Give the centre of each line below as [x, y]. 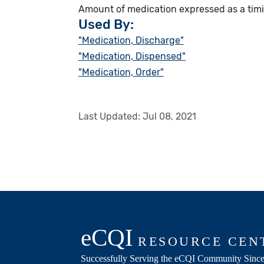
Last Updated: [110, 116]
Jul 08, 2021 [169, 116]
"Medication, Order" [121, 72]
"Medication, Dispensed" [132, 56]
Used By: [106, 24]
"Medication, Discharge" [131, 40]
